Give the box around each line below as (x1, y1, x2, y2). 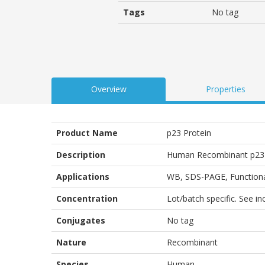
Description (56, 148, 105, 160)
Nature (56, 236, 86, 248)
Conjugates (56, 214, 105, 226)
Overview (91, 83, 127, 95)
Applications (56, 170, 109, 182)
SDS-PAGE (185, 170, 225, 182)
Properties (205, 83, 245, 95)
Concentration (56, 192, 118, 204)
